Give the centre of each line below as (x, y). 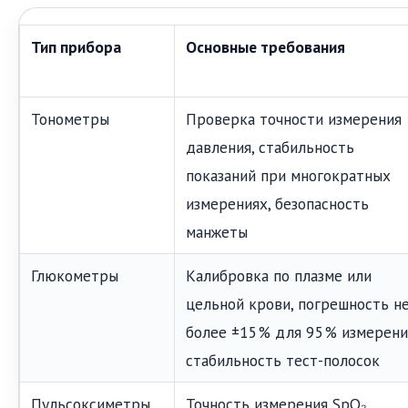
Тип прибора (76, 46)
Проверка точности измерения (294, 118)
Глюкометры (75, 275)
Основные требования (265, 46)
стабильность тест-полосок (283, 360)
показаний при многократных (288, 175)
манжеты (217, 231)
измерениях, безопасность (277, 203)
